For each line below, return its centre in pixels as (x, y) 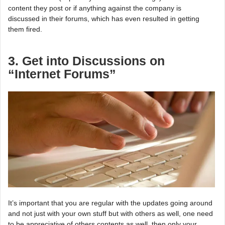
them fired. (25, 29)
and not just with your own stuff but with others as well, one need (110, 214)
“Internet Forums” (62, 74)
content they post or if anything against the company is (95, 8)
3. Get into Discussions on (86, 61)
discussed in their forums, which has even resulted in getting (104, 19)
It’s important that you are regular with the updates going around (110, 203)
